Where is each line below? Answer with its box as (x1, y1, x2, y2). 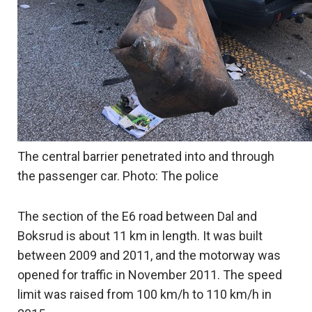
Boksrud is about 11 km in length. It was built (17, 228, 263, 244)
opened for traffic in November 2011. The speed (17, 267, 282, 283)
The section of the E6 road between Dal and (17, 209, 257, 224)
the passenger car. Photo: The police (17, 169, 219, 184)
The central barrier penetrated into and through (17, 149, 274, 164)
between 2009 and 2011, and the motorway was (17, 248, 281, 263)
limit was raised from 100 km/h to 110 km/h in (17, 287, 272, 302)
